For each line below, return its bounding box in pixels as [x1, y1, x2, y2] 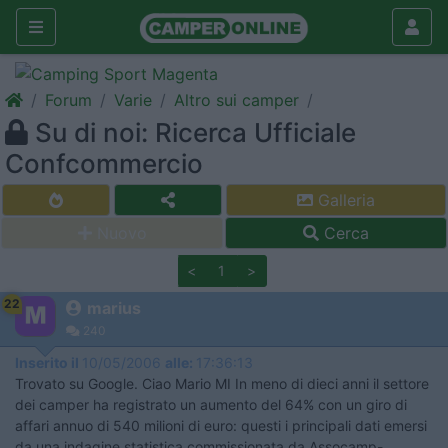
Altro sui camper [174, 90, 299, 110]
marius [87, 298, 141, 318]
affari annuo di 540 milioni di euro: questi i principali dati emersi [15, 417, 427, 434]
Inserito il [15, 354, 82, 371]
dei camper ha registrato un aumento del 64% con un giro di [15, 396, 407, 413]
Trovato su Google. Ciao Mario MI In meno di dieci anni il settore [15, 375, 429, 392]
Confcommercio [5, 148, 203, 179]
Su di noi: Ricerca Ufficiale [28, 117, 356, 148]
